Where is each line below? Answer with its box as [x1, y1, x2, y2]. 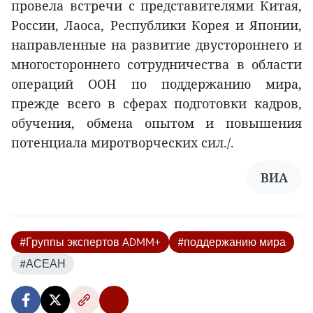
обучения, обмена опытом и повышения [11, 114, 302, 131]
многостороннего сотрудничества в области [11, 55, 302, 73]
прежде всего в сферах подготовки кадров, [11, 94, 302, 112]
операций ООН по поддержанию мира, [11, 75, 302, 92]
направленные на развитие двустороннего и [11, 36, 302, 53]
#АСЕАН [20, 256, 66, 270]
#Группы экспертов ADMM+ [20, 234, 161, 249]
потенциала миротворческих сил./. [11, 133, 234, 151]
